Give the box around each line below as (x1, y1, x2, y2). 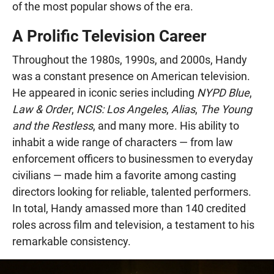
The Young (200, 103, 252, 116)
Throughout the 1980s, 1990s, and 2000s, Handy (12, 53, 247, 67)
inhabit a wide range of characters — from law (12, 136, 233, 149)
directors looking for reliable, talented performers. (12, 185, 251, 199)
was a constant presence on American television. (12, 70, 250, 83)
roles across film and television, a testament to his (12, 218, 254, 232)
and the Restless (12, 119, 93, 133)
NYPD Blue (197, 86, 250, 100)
